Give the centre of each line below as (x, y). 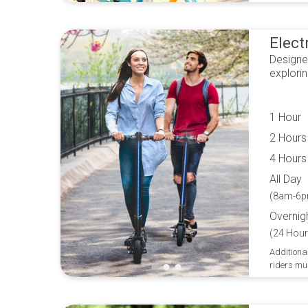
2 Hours (288, 138)
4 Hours (288, 158)
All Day (286, 179)
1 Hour (285, 117)
